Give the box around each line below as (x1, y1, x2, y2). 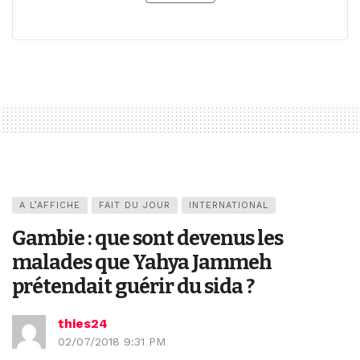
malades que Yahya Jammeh (12, 250, 272, 276)
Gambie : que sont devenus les (12, 226, 283, 252)
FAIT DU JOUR (99, 200, 170, 211)
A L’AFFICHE (19, 200, 80, 211)
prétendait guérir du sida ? (12, 274, 254, 300)
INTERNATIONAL (189, 200, 268, 211)
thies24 (58, 316, 108, 332)
